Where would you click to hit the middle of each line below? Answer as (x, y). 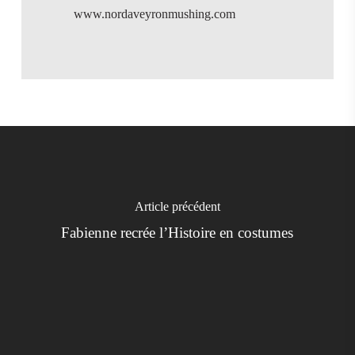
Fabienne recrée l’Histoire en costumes (177, 233)
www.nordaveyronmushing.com (154, 13)
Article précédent (177, 207)
